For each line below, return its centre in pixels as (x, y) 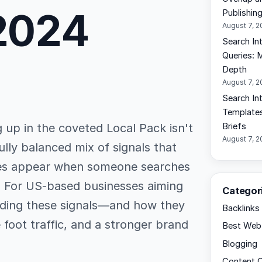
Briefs (234, 127)
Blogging (239, 244)
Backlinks (241, 208)
